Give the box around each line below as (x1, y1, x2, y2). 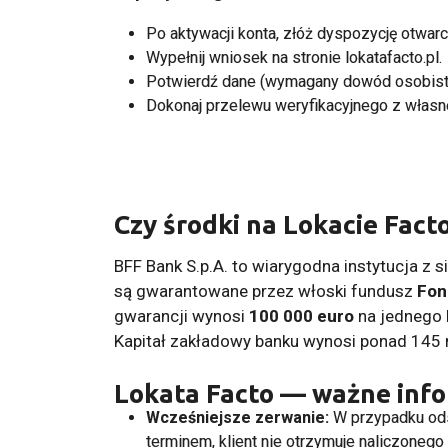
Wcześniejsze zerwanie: (146, 407, 329, 427)
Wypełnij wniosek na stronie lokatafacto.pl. (146, 47, 442, 67)
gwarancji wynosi (114, 305, 249, 326)
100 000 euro (249, 305, 354, 326)
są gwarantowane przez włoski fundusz (114, 280, 417, 301)
